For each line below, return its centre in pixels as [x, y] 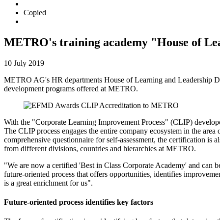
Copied [35, 12]
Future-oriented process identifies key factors [79, 202]
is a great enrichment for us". [48, 183]
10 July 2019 [24, 63]
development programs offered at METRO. [71, 88]
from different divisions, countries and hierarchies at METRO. [100, 148]
